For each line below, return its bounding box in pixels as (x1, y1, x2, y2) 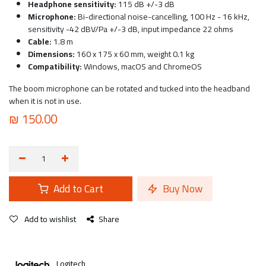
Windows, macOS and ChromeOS (82, 59, 202, 74)
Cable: (28, 34, 52, 49)
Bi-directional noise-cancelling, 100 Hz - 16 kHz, (76, 9, 249, 24)
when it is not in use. (9, 93, 81, 109)
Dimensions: (28, 46, 75, 62)
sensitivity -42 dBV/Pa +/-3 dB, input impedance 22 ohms (28, 21, 233, 37)
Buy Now (160, 179, 202, 198)
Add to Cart (51, 179, 103, 198)
